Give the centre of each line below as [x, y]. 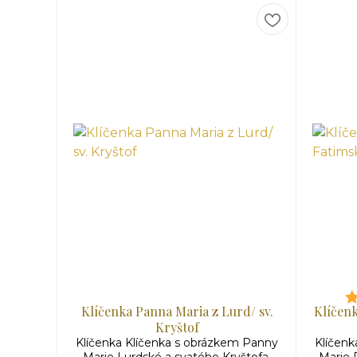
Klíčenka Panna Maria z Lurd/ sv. [177, 311]
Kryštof [177, 327]
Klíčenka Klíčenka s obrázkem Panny [177, 343]
